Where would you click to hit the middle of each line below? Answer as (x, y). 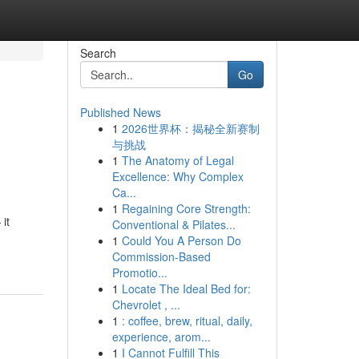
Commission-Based (161, 256)
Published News (120, 112)
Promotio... (139, 272)
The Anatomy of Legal (177, 160)
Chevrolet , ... (146, 305)
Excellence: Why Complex (177, 176)
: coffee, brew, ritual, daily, (187, 321)
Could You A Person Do (181, 240)
